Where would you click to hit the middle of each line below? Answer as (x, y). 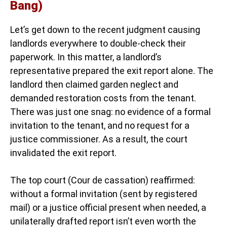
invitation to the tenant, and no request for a (100, 126)
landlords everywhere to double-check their (98, 44)
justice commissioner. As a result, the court (99, 139)
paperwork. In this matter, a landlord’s (86, 57)
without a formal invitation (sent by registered (104, 194)
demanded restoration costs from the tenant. (103, 98)
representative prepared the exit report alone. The (112, 71)
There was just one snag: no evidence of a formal (110, 112)
